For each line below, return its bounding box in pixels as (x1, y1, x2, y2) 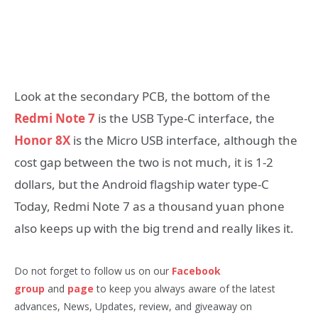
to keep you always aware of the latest (94, 281, 275, 295)
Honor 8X (14, 132, 70, 149)
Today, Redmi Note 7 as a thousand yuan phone (14, 198, 285, 215)
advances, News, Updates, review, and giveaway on (14, 299, 252, 313)
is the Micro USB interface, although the (70, 132, 297, 149)
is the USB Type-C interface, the (95, 110, 275, 127)
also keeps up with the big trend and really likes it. (14, 220, 294, 237)
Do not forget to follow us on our (14, 263, 172, 278)
